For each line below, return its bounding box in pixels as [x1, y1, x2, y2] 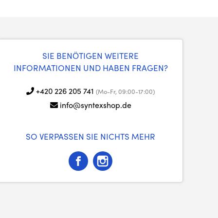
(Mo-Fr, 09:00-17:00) [96, 87, 155, 96]
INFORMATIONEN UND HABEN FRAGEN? [13, 62, 168, 73]
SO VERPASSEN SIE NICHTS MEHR [26, 130, 155, 142]
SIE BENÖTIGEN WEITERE [42, 50, 139, 61]
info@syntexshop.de [59, 99, 131, 110]
